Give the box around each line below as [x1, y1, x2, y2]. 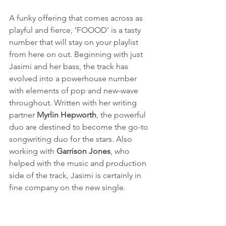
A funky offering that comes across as [9, 13, 145, 23]
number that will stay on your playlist [9, 37, 140, 47]
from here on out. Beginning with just [9, 49, 145, 60]
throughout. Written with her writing [9, 98, 139, 108]
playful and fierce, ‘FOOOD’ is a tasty [9, 25, 143, 35]
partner [9, 110, 37, 120]
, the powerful [96, 110, 148, 120]
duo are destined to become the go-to [9, 122, 150, 132]
